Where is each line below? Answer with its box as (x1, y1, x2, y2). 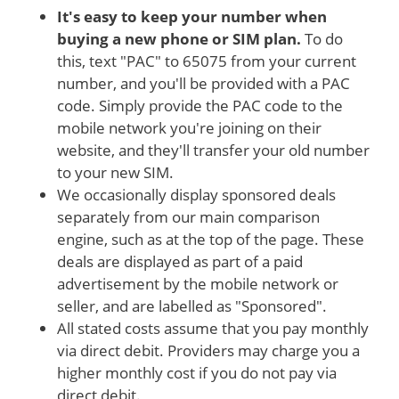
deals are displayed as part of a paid (57, 250, 303, 272)
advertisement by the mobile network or (57, 273, 338, 294)
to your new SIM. (57, 161, 174, 183)
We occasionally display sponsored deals (57, 183, 336, 205)
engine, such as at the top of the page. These (57, 228, 364, 249)
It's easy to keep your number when (57, 5, 327, 27)
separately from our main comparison (57, 206, 320, 227)
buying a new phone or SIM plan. (57, 28, 301, 49)
